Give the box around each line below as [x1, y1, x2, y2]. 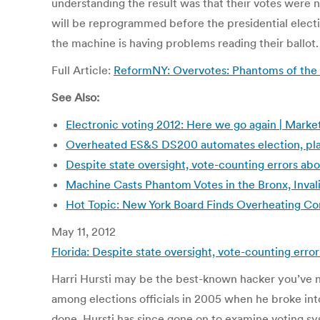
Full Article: [51, 63, 114, 77]
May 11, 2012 [51, 224, 116, 239]
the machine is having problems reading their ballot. [51, 36, 319, 50]
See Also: [51, 90, 99, 104]
